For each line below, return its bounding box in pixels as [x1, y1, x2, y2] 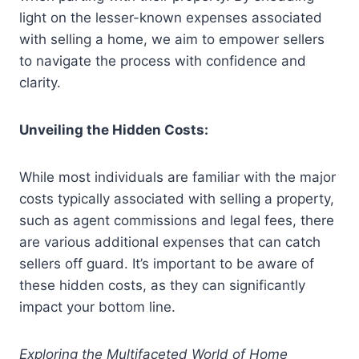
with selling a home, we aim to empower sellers [19, 31, 325, 48]
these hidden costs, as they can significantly [19, 277, 305, 294]
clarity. [19, 75, 61, 91]
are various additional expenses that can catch [19, 234, 321, 251]
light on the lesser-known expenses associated [19, 10, 322, 26]
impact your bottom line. [19, 299, 175, 316]
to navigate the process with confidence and [19, 53, 306, 70]
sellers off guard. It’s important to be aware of [19, 256, 314, 272]
